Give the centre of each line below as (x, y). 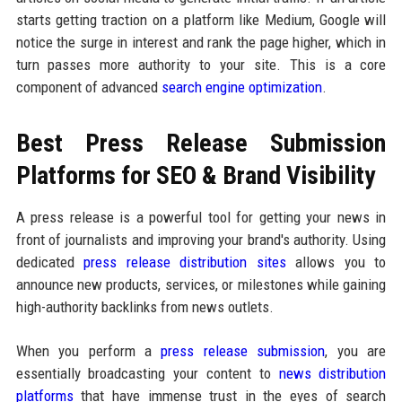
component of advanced (88, 87)
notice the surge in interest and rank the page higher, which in (201, 42)
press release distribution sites (185, 262)
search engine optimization (241, 87)
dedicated (50, 262)
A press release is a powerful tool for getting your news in (201, 217)
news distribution (332, 373)
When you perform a (88, 350)
